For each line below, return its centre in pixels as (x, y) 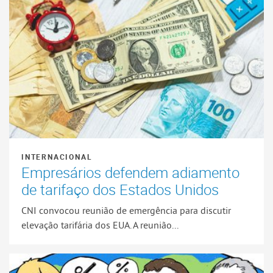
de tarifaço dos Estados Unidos (120, 190)
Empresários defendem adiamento (130, 173)
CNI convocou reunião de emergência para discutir (126, 210)
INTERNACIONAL (57, 157)
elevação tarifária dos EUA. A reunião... (100, 225)
